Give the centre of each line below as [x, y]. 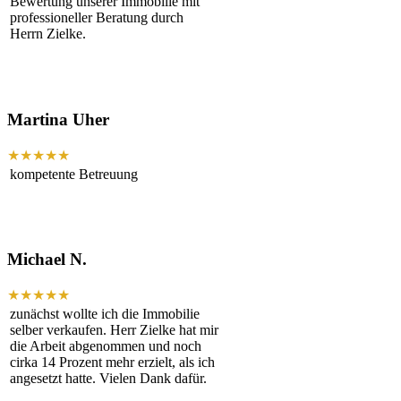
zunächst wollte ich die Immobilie [105, 314]
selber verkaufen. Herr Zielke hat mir [114, 330]
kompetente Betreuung [74, 174]
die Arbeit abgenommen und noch [106, 346]
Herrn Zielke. [48, 34]
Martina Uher [58, 119]
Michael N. [47, 260]
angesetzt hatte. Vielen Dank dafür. [108, 379]
